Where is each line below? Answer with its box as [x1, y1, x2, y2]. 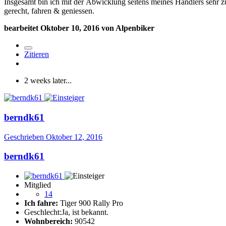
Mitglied [24, 180, 51, 189]
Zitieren [24, 50, 49, 59]
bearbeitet [4, 24, 40, 33]
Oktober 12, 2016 [46, 132, 102, 141]
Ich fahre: [24, 198, 58, 207]
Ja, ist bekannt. [62, 207, 108, 216]
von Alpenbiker [99, 24, 154, 33]
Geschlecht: [24, 207, 62, 216]
